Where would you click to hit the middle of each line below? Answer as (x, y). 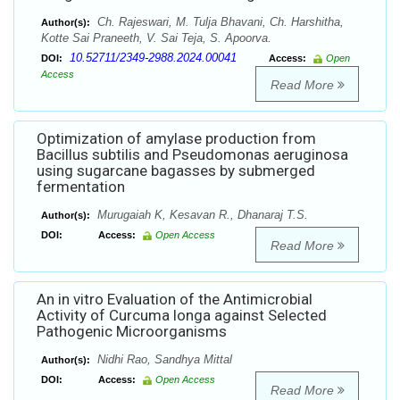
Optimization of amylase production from (176, 139)
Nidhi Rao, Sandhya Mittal (163, 360)
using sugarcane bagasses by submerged (176, 171)
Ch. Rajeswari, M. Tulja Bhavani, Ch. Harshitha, (219, 22)
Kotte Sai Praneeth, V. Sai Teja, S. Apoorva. (156, 38)
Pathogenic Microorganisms (132, 332)
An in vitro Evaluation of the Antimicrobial (175, 300)
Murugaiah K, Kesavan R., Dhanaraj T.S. (201, 215)
